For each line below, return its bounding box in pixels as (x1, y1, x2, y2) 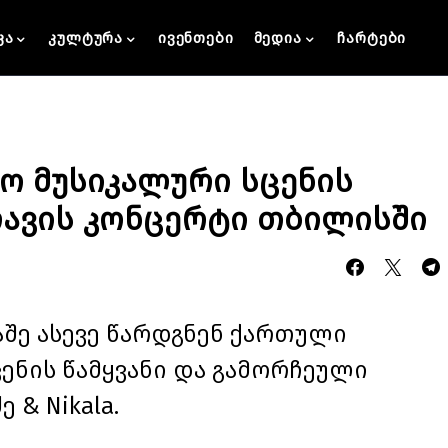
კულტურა (48, 28, 124, 47)
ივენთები (157, 28, 234, 47)
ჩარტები (336, 28, 407, 47)
